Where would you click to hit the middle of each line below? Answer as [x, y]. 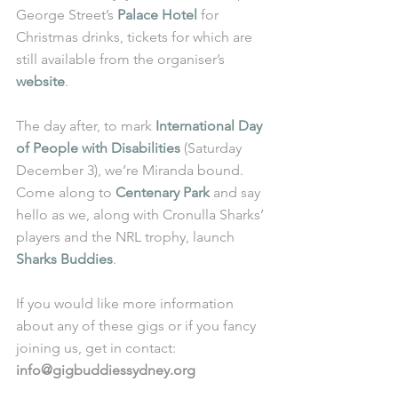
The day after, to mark [86, 126]
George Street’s [67, 15]
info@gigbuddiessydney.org [106, 370]
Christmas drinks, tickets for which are [136, 37]
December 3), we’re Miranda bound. [131, 171]
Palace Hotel [157, 15]
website [40, 82]
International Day [211, 126]
